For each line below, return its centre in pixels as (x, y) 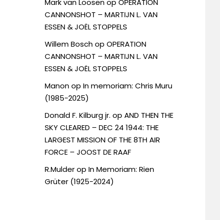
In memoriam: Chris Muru (128, 85)
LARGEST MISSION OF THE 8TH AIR (102, 139)
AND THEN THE (149, 115)
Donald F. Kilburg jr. (78, 115)
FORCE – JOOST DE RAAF (88, 152)
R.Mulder (60, 169)
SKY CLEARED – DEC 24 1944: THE (102, 127)
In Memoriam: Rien (121, 169)
